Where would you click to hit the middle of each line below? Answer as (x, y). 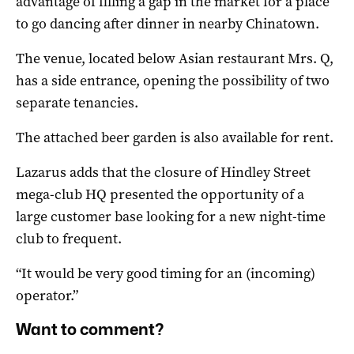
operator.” (47, 295)
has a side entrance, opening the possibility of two (173, 80)
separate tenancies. (77, 102)
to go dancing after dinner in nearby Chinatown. (168, 23)
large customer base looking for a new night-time (171, 216)
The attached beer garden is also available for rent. (175, 137)
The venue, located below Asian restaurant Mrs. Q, (175, 58)
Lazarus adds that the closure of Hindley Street (163, 172)
